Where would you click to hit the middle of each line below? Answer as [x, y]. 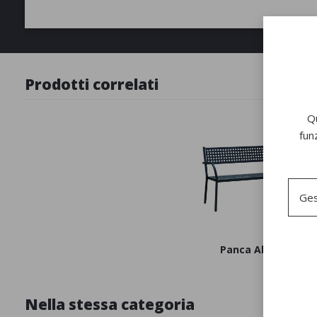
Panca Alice [249, 250]
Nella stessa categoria [109, 304]
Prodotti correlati [91, 85]
